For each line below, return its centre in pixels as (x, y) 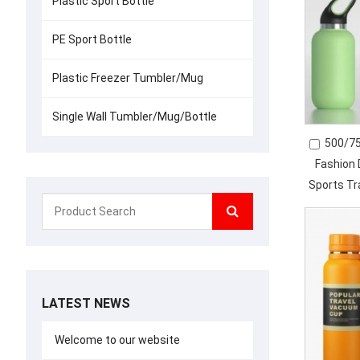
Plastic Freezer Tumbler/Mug (128, 78)
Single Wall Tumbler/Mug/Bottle (135, 117)
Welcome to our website (116, 340)
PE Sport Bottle (92, 39)
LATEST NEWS (86, 303)
